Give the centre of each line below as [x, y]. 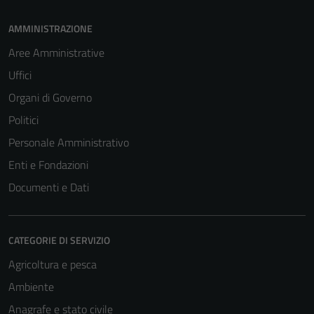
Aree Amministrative [56, 53]
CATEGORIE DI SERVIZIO [59, 240]
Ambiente [31, 287]
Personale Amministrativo [69, 142]
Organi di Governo [50, 97]
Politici [23, 120]
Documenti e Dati [49, 187]
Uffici [20, 75]
